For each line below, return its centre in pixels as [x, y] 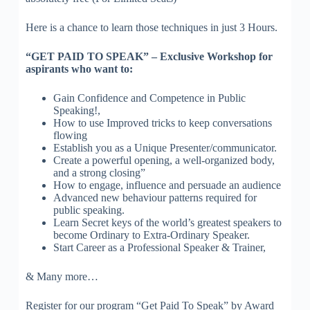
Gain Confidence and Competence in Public [149, 98]
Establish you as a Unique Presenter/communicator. [165, 147]
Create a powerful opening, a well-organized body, [164, 160]
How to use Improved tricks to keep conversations [162, 122]
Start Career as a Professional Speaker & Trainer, [159, 247]
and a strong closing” [99, 172]
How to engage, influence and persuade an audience [167, 185]
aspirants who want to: [79, 69]
